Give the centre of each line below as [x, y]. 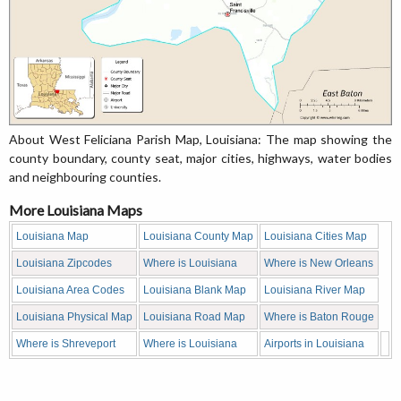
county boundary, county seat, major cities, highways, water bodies [200, 158]
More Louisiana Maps [76, 210]
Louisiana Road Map [194, 317]
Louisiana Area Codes [70, 290]
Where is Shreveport [66, 344]
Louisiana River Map [315, 290]
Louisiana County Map [198, 236]
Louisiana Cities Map [316, 236]
